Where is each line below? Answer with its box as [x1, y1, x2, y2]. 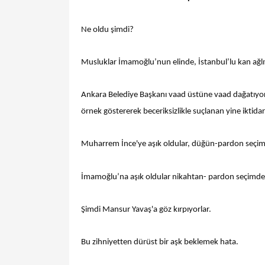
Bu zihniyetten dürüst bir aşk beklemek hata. [81, 237, 238, 247]
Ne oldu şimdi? [81, 25, 134, 34]
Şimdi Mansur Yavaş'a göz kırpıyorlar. [81, 205, 211, 214]
